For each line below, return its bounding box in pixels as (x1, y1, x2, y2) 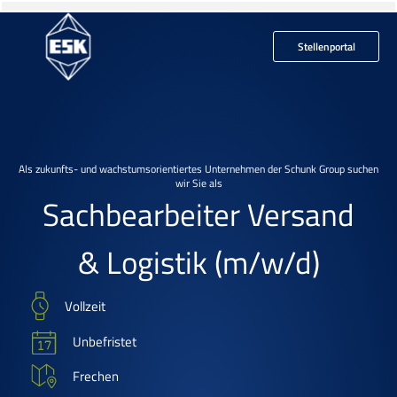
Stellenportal (297, 37, 355, 55)
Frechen (73, 365, 119, 386)
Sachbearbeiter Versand (43, 191, 354, 239)
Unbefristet (73, 331, 136, 353)
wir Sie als (175, 175, 222, 192)
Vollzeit (65, 295, 105, 316)
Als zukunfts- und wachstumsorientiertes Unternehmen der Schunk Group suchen (19, 160, 378, 178)
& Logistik (77, 238, 214, 287)
